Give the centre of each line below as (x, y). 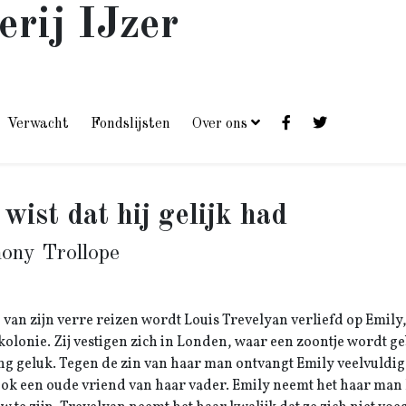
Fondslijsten (130, 124)
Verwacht (38, 124)
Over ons (220, 124)
